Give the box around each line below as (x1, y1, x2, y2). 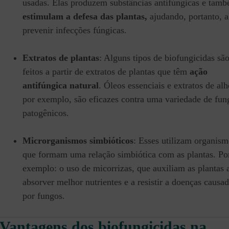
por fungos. (22, 191, 65, 201)
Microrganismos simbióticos (22, 135, 133, 146)
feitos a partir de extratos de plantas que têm (22, 66, 190, 77)
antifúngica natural (22, 80, 99, 91)
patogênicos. (22, 108, 69, 119)
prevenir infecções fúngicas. (22, 25, 127, 36)
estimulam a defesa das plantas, (22, 11, 147, 22)
